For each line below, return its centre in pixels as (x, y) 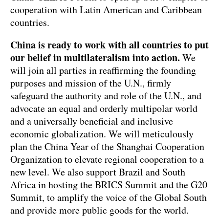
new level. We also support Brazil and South (98, 172)
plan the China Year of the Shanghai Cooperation (107, 147)
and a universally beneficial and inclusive (92, 121)
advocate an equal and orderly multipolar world (104, 109)
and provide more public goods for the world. (99, 210)
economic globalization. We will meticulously (102, 134)
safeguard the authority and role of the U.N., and (106, 96)
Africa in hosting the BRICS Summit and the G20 (109, 185)
